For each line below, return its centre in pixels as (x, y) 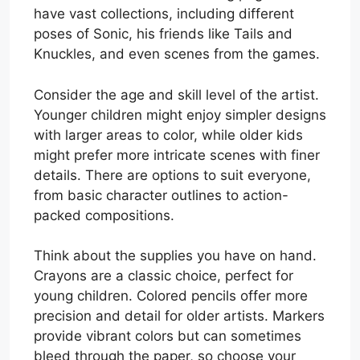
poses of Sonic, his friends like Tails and (163, 34)
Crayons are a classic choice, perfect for (164, 276)
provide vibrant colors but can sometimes (168, 336)
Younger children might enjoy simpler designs (180, 115)
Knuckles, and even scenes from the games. (177, 54)
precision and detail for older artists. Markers (179, 316)
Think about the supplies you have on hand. (175, 256)
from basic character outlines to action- (161, 195)
